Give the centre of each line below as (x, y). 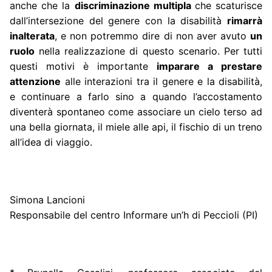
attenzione (35, 81)
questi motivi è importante (83, 66)
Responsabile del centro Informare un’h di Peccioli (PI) (134, 215)
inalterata (32, 36)
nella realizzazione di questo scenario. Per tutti (148, 51)
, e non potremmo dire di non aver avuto (152, 36)
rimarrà (245, 20)
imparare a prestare (209, 66)
